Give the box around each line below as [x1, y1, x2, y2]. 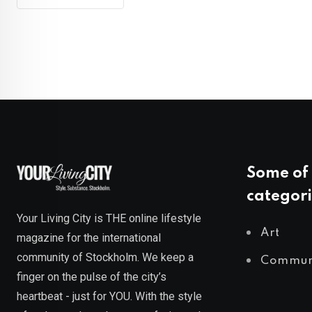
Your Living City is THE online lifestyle [17, 211, 201, 225]
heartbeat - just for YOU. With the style [17, 289, 202, 303]
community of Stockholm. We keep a [17, 250, 194, 264]
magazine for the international [17, 231, 161, 244]
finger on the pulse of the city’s [17, 270, 166, 283]
